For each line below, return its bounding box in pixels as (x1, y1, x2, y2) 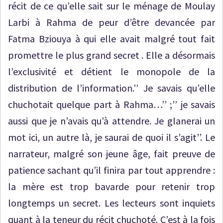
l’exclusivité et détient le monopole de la (8, 65, 215, 78)
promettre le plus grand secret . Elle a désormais (8, 49, 215, 61)
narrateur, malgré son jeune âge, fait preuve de (8, 147, 215, 160)
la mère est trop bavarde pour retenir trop (8, 180, 215, 193)
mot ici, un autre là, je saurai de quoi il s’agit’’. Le (8, 131, 215, 143)
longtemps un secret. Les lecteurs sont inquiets (8, 197, 215, 209)
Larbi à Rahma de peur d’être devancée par (8, 16, 215, 28)
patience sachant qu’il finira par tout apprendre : (8, 164, 215, 176)
